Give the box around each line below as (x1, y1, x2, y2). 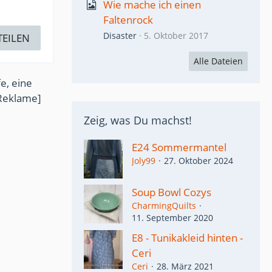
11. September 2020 (132, 212, 213, 223)
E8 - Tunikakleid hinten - (132, 231, 243, 245)
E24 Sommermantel (132, 140, 226, 154)
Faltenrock (103, 13, 153, 27)
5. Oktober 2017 (143, 30, 208, 41)
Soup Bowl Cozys (132, 185, 211, 199)
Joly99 (132, 155, 155, 166)
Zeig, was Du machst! (84, 113, 192, 127)
